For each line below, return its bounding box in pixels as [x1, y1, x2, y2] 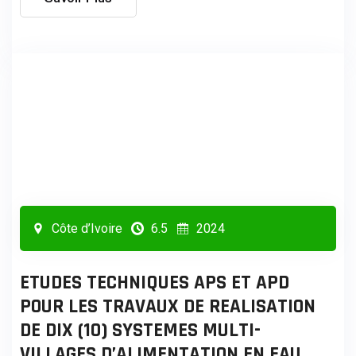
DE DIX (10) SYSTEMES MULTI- [20, 317, 261, 343]
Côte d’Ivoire [48, 220, 122, 236]
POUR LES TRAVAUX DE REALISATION [20, 293, 315, 319]
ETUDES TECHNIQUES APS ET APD [20, 269, 289, 296]
